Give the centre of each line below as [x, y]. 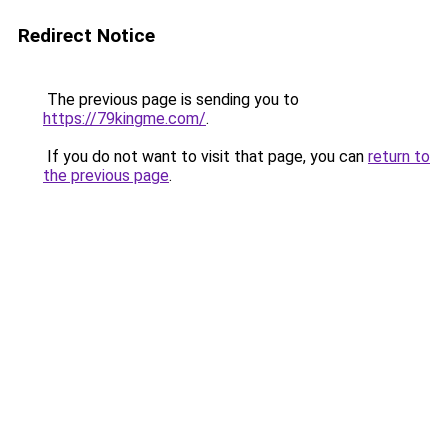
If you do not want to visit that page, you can [205, 156]
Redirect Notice [86, 35]
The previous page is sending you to [171, 99]
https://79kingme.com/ [124, 118]
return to [399, 156]
